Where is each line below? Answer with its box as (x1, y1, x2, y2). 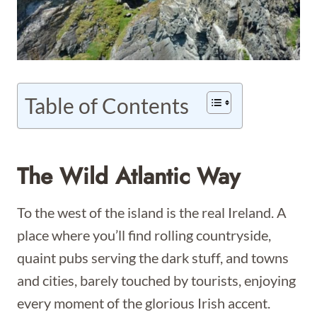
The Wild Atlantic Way (17, 160, 240, 192)
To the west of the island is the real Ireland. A (17, 204, 287, 221)
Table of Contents (25, 93, 189, 118)
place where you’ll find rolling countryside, (17, 226, 271, 243)
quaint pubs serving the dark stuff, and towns (17, 249, 289, 266)
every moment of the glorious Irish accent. (17, 294, 270, 311)
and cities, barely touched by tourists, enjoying (17, 272, 296, 289)
